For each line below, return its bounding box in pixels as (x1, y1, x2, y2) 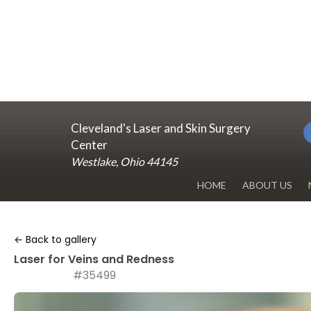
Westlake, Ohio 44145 (71, 155, 178, 168)
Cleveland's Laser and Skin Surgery (71, 121, 251, 135)
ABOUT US (242, 179, 292, 191)
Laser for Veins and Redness (14, 251, 174, 267)
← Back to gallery (14, 233, 96, 246)
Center (71, 137, 108, 152)
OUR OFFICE (242, 240, 298, 253)
